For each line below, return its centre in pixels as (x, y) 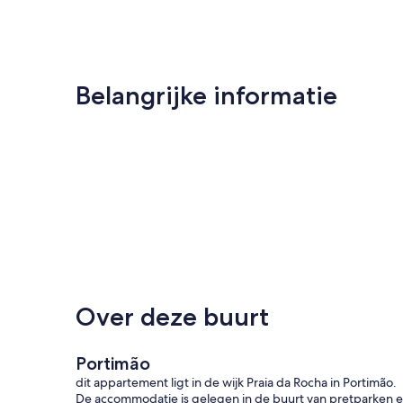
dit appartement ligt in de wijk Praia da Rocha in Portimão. (236, 382)
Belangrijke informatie (206, 95)
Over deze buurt (172, 316)
